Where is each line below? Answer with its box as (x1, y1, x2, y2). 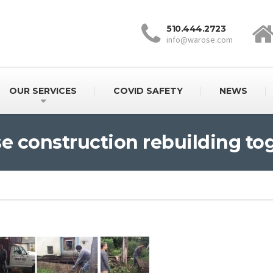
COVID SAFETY (113, 85, 183, 96)
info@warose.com (166, 34, 233, 45)
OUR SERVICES (9, 85, 77, 96)
